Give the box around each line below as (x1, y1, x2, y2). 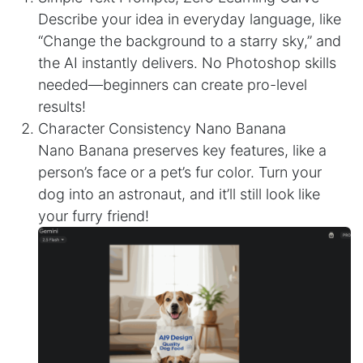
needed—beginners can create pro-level (38, 76, 307, 94)
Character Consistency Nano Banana (38, 120, 290, 138)
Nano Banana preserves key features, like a (38, 142, 327, 160)
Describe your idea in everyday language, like (38, 11, 341, 28)
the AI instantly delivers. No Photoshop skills (38, 54, 336, 72)
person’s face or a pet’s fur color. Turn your (38, 164, 322, 181)
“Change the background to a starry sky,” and (38, 32, 341, 50)
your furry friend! (38, 207, 149, 225)
